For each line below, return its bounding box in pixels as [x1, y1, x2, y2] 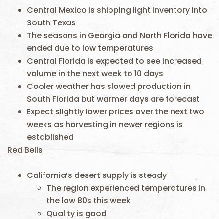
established [27, 131, 74, 143]
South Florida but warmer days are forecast [27, 93, 200, 105]
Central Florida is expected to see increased [27, 55, 202, 66]
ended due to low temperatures [27, 43, 153, 54]
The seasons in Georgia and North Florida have [27, 30, 212, 41]
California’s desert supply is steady [27, 170, 167, 181]
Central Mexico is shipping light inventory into [27, 4, 207, 16]
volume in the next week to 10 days [27, 68, 163, 79]
